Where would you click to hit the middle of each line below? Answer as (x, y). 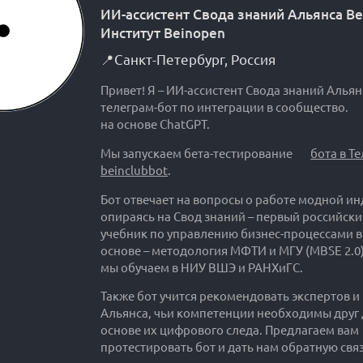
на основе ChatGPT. (155, 124)
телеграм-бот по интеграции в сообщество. (224, 107)
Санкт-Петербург (169, 60)
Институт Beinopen (163, 34)
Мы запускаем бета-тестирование (198, 153)
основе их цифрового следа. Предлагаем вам (230, 331)
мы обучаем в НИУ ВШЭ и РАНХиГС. (202, 267)
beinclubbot (134, 170)
